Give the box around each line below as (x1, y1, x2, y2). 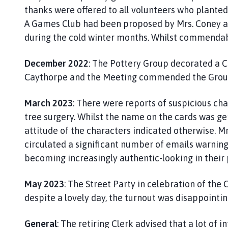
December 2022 (24, 58, 89, 69)
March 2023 (24, 97, 73, 108)
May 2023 (24, 178, 64, 189)
